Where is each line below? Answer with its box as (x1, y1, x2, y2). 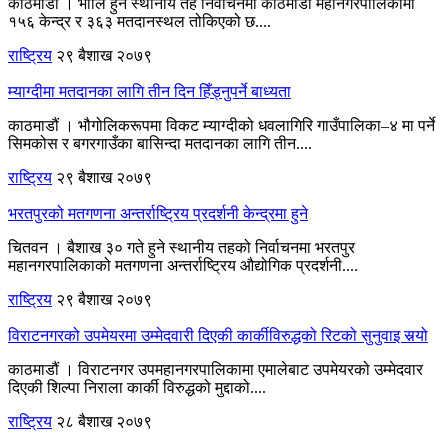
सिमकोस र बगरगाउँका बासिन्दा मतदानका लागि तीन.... (8, 134, 312, 152)
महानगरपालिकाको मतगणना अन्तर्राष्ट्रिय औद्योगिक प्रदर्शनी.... (8, 256, 358, 274)
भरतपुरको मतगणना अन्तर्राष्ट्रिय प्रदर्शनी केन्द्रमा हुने (8, 204, 308, 222)
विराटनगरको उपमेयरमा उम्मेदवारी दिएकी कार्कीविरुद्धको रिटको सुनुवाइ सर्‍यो (8, 326, 428, 344)
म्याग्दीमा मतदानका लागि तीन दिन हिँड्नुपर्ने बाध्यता (8, 82, 291, 100)
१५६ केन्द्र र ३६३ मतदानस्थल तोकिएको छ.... (8, 12, 271, 30)
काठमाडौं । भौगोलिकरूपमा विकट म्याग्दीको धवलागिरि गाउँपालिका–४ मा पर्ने (8, 116, 435, 134)
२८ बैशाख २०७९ (56, 412, 152, 430)
